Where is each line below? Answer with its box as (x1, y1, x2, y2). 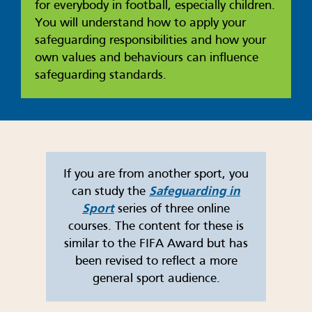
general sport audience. (92, 273, 220, 286)
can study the (72, 186, 149, 198)
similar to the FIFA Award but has (64, 238, 248, 251)
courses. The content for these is (68, 221, 244, 233)
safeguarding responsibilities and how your (35, 35, 266, 47)
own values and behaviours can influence (35, 52, 258, 65)
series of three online (114, 203, 230, 216)
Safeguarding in (149, 186, 240, 198)
